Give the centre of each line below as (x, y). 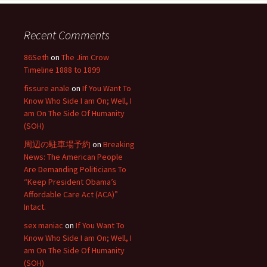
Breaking (119, 144)
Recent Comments (67, 35)
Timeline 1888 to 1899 (62, 70)
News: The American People (73, 157)
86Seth (36, 57)
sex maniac (44, 225)
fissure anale (47, 88)
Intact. (35, 207)
